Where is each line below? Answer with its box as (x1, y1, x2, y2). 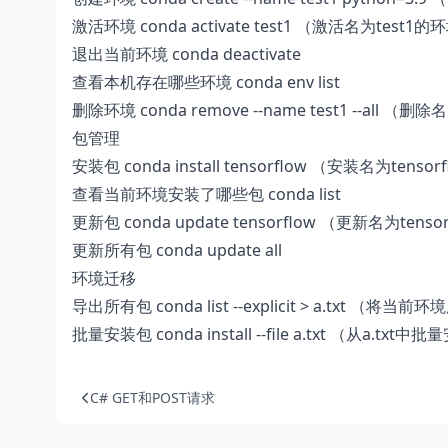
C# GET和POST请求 (90, 388, 215, 407)
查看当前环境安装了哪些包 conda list (72, 183, 341, 205)
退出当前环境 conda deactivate (72, 43, 301, 65)
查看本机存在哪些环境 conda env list (72, 71, 340, 93)
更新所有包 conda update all (72, 239, 282, 261)
